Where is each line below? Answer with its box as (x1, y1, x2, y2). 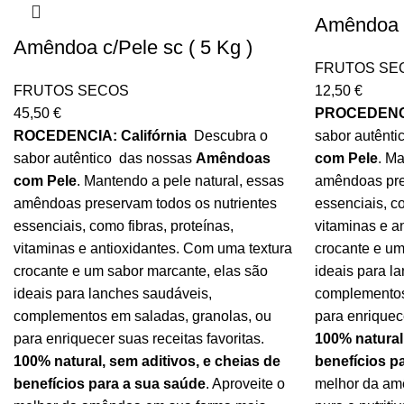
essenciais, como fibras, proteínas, (14, 218, 234, 234)
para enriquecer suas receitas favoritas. (14, 331, 264, 346)
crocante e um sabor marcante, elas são (14, 263, 268, 279)
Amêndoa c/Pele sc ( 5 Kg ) (14, 36, 252, 59)
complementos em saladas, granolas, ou (14, 308, 271, 324)
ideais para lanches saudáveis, (14, 286, 212, 301)
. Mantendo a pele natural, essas (77, 173, 284, 188)
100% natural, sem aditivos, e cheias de (14, 353, 280, 369)
